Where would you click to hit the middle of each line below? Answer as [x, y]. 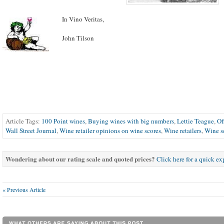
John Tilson [78, 38]
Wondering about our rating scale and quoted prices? [80, 158]
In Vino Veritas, [83, 19]
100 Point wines [63, 121]
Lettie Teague [195, 121]
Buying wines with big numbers [131, 121]
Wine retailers [183, 130]
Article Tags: [23, 121]
